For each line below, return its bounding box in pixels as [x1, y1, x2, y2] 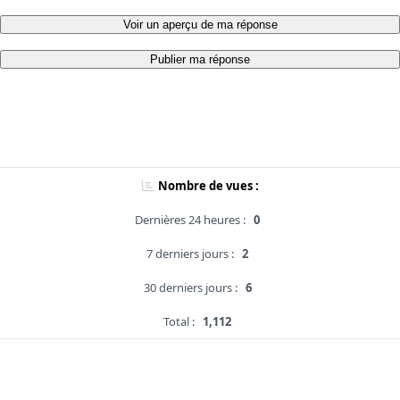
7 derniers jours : [146, 246, 234, 262]
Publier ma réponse [150, 53, 250, 67]
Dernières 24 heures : [135, 212, 246, 229]
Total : [163, 313, 195, 330]
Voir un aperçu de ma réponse [122, 18, 278, 32]
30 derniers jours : [143, 279, 237, 296]
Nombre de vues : [157, 178, 259, 195]
